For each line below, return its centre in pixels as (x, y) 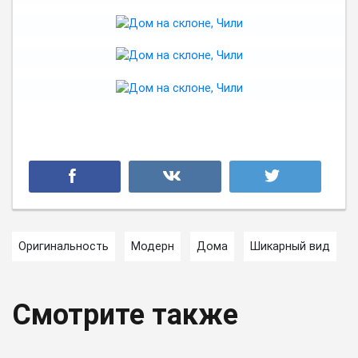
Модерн (153, 246)
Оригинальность (64, 246)
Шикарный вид (290, 246)
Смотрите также (125, 314)
